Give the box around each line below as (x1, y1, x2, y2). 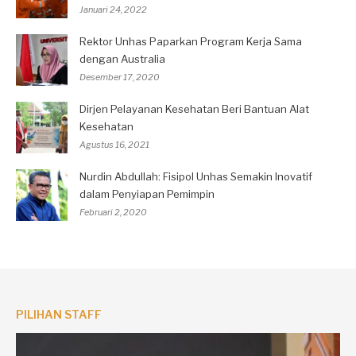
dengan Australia (79, 52, 165, 65)
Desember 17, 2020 (79, 71, 160, 83)
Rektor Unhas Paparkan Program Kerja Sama (79, 34, 302, 48)
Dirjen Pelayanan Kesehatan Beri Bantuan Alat (79, 102, 309, 115)
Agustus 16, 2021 (79, 138, 149, 150)
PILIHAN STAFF (16, 307, 102, 321)
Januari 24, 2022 (79, 3, 147, 15)
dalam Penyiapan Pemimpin (79, 187, 215, 200)
